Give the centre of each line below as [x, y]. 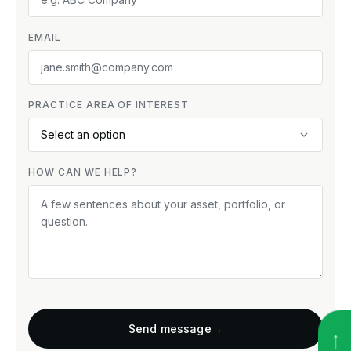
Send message [170, 329]
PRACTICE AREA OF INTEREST [109, 105]
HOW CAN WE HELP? [83, 172]
